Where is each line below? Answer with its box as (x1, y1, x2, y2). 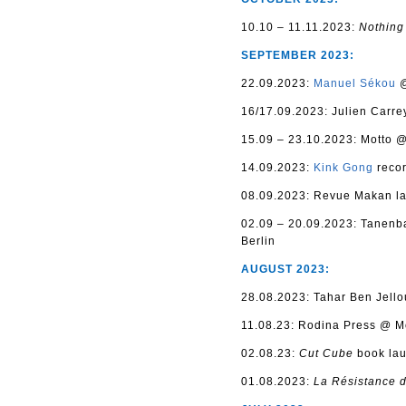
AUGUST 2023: (241, 263, 330, 275)
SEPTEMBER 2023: (241, 49, 354, 62)
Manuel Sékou (314, 77, 396, 90)
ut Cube (308, 347, 357, 360)
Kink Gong (314, 161, 373, 174)
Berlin (241, 235, 275, 247)
